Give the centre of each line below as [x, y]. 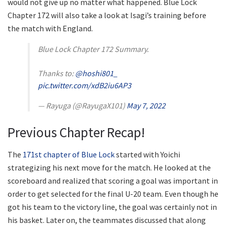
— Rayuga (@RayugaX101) [82, 105]
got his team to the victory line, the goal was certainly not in [112, 207]
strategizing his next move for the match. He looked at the [109, 168]
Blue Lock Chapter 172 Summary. [93, 49]
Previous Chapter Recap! [76, 132]
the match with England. [50, 28]
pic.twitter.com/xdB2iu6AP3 [84, 85]
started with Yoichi [147, 155]
